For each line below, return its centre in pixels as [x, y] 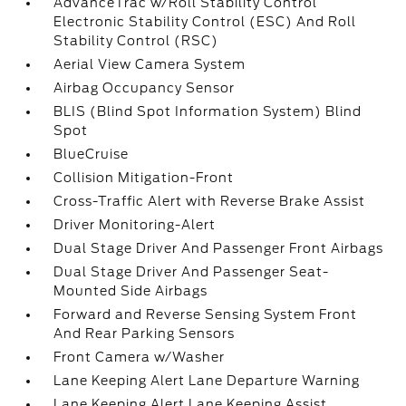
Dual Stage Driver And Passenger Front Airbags [219, 248]
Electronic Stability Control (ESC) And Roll [205, 22]
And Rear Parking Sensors [145, 333]
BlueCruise [92, 154]
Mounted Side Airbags [131, 291]
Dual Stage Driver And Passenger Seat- [192, 272]
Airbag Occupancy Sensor [145, 88]
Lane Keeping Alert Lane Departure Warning [207, 381]
